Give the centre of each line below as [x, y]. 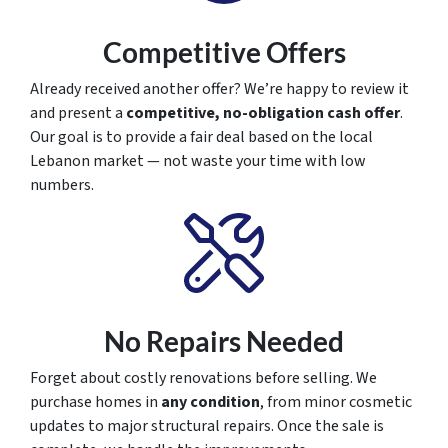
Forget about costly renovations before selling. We [203, 378]
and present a [78, 113]
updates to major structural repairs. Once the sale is [207, 426]
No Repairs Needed [224, 341]
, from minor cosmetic [336, 402]
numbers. [62, 185]
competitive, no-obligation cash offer [263, 113]
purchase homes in [95, 402]
